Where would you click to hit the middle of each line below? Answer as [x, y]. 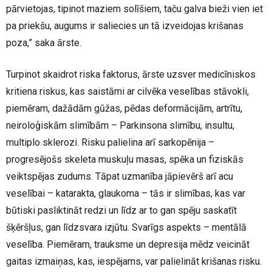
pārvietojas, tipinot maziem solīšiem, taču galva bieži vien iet [134, 9]
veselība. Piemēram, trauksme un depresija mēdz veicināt [128, 244]
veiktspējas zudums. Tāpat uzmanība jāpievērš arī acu [120, 176]
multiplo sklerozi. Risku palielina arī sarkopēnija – [110, 142]
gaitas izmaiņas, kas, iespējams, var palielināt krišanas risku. [134, 261]
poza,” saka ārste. [44, 43]
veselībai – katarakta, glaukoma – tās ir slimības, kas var [126, 193]
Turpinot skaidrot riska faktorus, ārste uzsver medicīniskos [131, 74]
